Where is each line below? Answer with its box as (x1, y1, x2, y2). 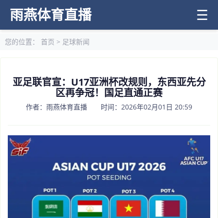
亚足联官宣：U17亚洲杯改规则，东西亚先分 (12, 75, 206, 89)
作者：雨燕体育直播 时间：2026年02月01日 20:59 (26, 102, 192, 111)
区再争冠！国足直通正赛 (55, 86, 163, 99)
